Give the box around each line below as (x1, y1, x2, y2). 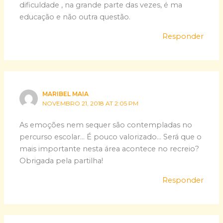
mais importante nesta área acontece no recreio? (19, 144, 200, 154)
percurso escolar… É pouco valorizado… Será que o (19, 132, 202, 142)
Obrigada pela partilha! (19, 156, 104, 166)
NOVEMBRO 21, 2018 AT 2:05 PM (42, 100, 139, 107)
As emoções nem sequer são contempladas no (19, 120, 193, 130)
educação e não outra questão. (19, 12, 131, 22)
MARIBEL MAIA (42, 90, 89, 98)
